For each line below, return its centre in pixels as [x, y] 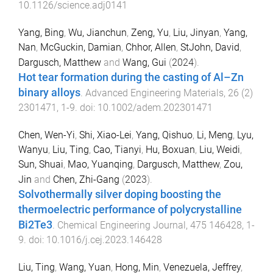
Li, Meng [215, 135]
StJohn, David [210, 48]
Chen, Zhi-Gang [86, 179]
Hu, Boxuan [170, 149]
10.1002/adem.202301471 [155, 108]
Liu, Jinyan [196, 33]
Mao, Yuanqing [100, 164]
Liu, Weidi [220, 149]
